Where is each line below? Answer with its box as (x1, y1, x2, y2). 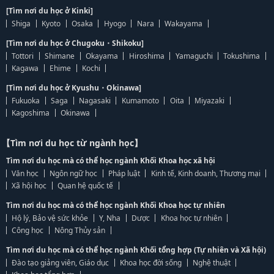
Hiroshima (128, 51, 165, 61)
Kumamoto (121, 95, 159, 106)
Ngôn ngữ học (50, 168, 98, 179)
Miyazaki (194, 95, 225, 106)
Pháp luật (108, 168, 140, 179)
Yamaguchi (175, 51, 213, 61)
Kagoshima (12, 108, 50, 118)
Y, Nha (99, 213, 121, 223)
